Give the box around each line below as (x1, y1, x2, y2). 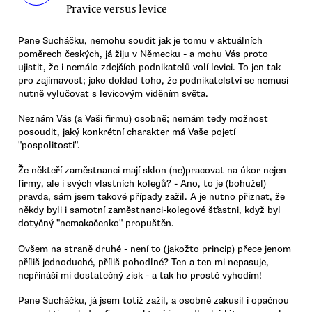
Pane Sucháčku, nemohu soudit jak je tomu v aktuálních (18, 34, 263, 47)
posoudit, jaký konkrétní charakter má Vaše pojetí (18, 125, 235, 138)
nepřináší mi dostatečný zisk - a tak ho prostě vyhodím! (18, 269, 262, 281)
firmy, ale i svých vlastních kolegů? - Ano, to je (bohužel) (18, 178, 266, 190)
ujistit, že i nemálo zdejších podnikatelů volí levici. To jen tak (18, 61, 281, 73)
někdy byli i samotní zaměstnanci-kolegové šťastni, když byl (18, 204, 281, 217)
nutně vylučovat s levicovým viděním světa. (18, 87, 208, 100)
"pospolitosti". (18, 139, 80, 151)
